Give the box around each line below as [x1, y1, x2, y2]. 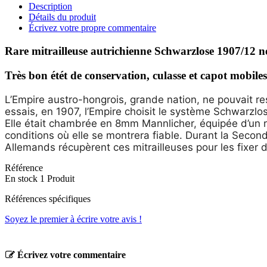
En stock [5, 173, 38, 184]
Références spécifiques [5, 193, 91, 204]
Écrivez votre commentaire [15, 249, 126, 260]
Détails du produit [29, 12, 96, 23]
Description [29, 1, 72, 12]
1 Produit [40, 173, 74, 184]
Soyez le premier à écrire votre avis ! [5, 213, 142, 224]
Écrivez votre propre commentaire [29, 23, 156, 33]
